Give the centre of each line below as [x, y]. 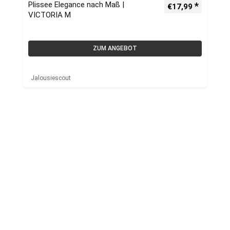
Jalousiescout [51, 78]
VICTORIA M [50, 15]
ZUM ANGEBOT [115, 48]
